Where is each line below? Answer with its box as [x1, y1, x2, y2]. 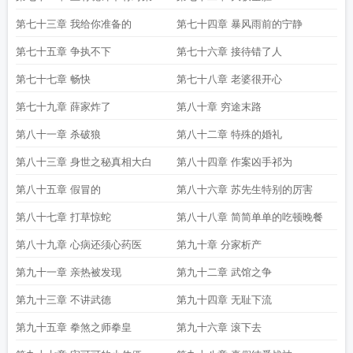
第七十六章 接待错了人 [176, 46, 282, 58]
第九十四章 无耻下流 [176, 294, 272, 306]
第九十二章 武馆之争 [176, 266, 272, 278]
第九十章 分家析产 [176, 239, 262, 251]
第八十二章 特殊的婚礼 [176, 128, 282, 140]
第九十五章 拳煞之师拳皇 [16, 321, 132, 333]
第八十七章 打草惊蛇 [16, 211, 111, 223]
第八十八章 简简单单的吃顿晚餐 [176, 211, 323, 223]
